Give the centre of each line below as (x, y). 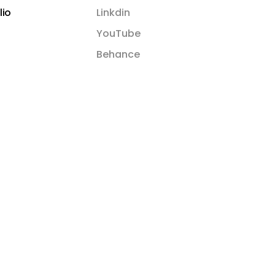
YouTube (118, 34)
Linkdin (113, 13)
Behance (118, 55)
